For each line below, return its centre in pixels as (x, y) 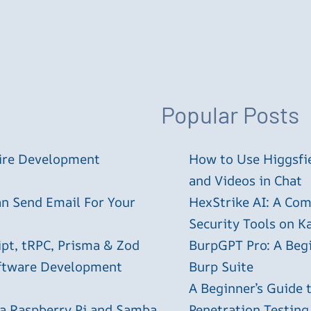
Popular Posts (230, 115)
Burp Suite (221, 267)
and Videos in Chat (245, 181)
